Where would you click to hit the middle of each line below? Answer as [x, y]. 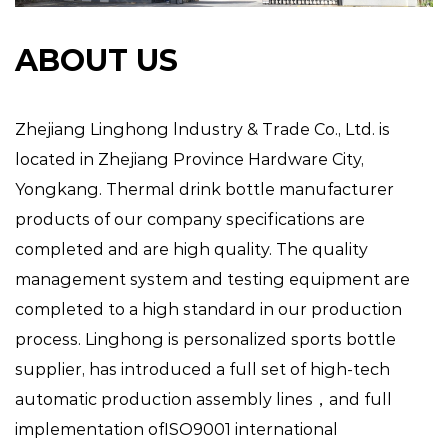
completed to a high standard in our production [208, 310]
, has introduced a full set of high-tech [236, 370]
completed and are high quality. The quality [191, 250]
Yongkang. [60, 190]
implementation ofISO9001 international [176, 430]
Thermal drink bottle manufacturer [250, 190]
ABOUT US [96, 61]
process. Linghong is [99, 340]
